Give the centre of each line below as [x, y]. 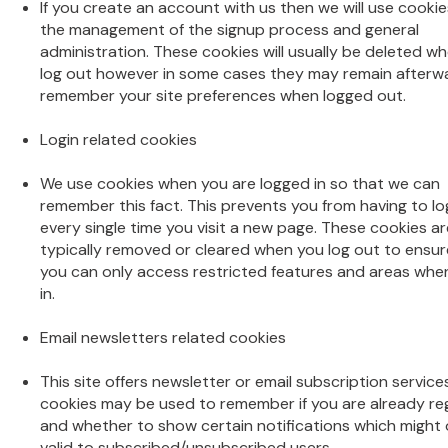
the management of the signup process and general [229, 29]
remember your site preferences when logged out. [223, 95]
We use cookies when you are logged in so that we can [240, 183]
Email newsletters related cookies [163, 337]
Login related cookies [118, 139]
